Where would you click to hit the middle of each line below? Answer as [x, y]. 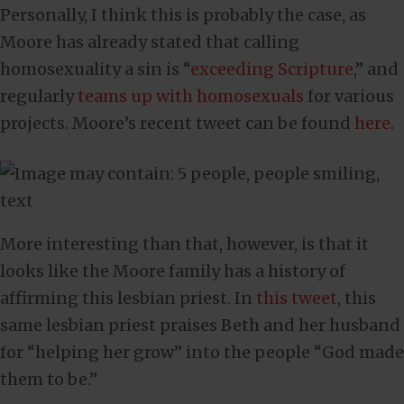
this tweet [297, 298]
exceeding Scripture [272, 69]
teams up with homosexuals [191, 96]
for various [349, 96]
